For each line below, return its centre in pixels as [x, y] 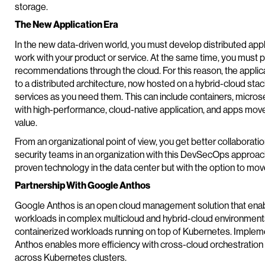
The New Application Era [67, 24]
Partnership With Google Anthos [83, 185]
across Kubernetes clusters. [71, 257]
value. [26, 122]
